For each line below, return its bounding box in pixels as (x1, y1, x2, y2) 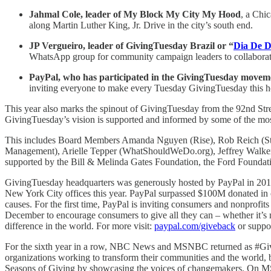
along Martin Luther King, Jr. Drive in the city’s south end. (29, 19, 253, 30)
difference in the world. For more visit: (5, 220, 154, 231)
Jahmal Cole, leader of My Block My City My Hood (29, 8, 241, 19)
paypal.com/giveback (154, 220, 235, 231)
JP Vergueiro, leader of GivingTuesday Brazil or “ (29, 40, 233, 51)
